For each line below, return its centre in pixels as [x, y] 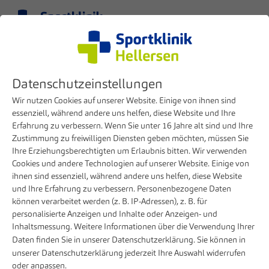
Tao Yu [90, 67]
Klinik [35, 67]
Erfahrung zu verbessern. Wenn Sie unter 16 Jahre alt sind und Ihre [132, 125]
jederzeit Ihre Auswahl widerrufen [184, 253]
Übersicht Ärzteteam [202, 94]
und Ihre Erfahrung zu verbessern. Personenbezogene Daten [122, 189]
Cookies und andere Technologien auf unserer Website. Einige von [131, 163]
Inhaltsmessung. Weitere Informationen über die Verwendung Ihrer [133, 226]
